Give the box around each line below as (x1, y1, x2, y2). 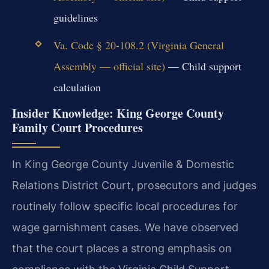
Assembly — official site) (53, 58, 165, 73)
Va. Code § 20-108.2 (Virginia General (53, 37, 224, 52)
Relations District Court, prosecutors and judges (12, 179, 256, 192)
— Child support (165, 58, 241, 73)
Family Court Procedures (12, 119, 143, 137)
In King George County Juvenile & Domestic (12, 158, 234, 171)
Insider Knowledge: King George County (12, 104, 224, 122)
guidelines (53, 10, 98, 25)
